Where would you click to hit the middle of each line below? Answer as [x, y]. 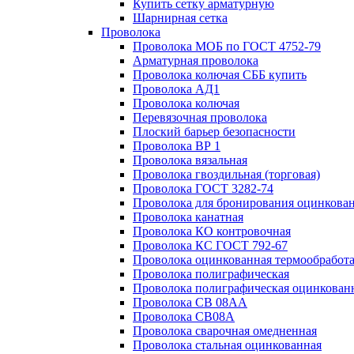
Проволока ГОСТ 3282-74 [203, 188]
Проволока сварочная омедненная [225, 331]
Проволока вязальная [190, 160]
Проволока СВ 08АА [190, 302]
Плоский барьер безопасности [214, 132]
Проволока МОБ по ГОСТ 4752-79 [227, 46]
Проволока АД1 [176, 89]
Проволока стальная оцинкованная [227, 345]
